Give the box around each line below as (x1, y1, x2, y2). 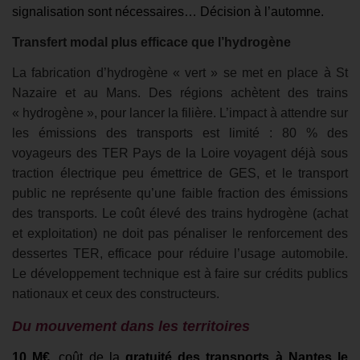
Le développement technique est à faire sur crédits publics (12, 267, 348, 281)
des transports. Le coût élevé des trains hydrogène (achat (12, 207, 348, 221)
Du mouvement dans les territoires (12, 317, 250, 334)
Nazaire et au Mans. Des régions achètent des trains (12, 86, 348, 100)
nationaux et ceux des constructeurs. (12, 287, 219, 301)
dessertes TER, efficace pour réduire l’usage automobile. (12, 247, 348, 261)
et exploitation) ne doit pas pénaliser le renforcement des (12, 227, 348, 241)
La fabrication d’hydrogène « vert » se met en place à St (12, 66, 348, 80)
